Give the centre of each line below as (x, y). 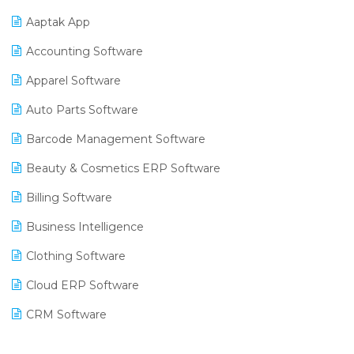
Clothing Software (76, 256)
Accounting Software (85, 51)
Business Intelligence (85, 226)
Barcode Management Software (116, 139)
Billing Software (69, 197)
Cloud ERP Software (83, 285)
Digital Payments (74, 343)
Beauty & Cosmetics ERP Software (123, 168)
